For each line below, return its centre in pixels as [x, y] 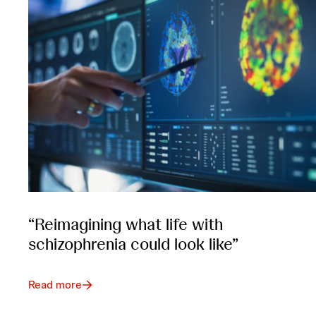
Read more [55, 284]
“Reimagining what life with [126, 224]
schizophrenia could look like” [133, 243]
